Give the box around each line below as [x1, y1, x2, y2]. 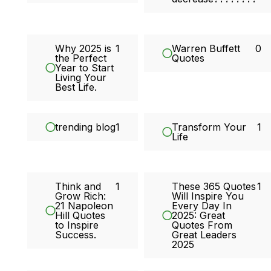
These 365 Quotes [172, 180, 256, 193]
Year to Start [55, 62, 114, 74]
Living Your [55, 71, 107, 84]
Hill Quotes [55, 209, 106, 222]
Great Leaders [172, 229, 237, 241]
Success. [55, 229, 97, 241]
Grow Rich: [55, 190, 106, 203]
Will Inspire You [172, 190, 244, 203]
